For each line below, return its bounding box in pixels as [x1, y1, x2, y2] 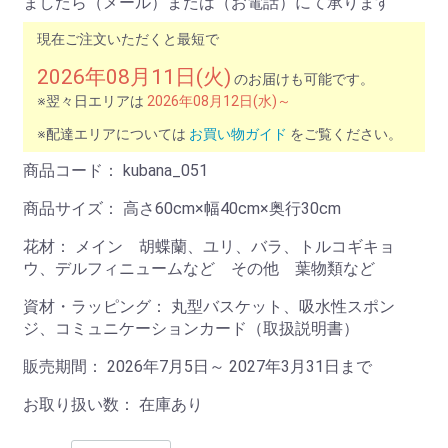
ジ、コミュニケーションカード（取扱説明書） [23, 318, 359, 338]
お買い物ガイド [189, 125, 287, 142]
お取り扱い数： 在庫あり [23, 394, 203, 414]
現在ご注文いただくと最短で [37, 30, 219, 47]
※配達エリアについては [37, 125, 189, 142]
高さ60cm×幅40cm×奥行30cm [123, 198, 341, 218]
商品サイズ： [23, 198, 123, 218]
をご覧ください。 [287, 125, 402, 142]
